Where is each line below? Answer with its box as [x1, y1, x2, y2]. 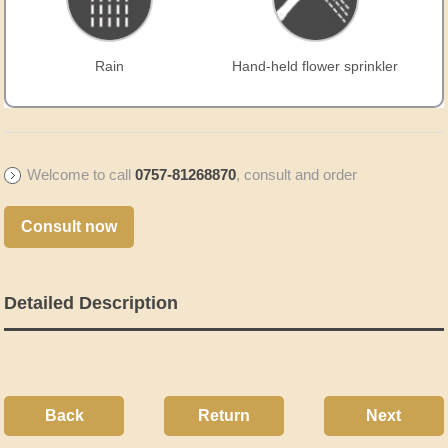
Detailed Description [4, 293, 179, 314]
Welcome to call [27, 167, 136, 184]
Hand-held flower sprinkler [232, 58, 399, 75]
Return [198, 407, 250, 425]
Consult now [21, 218, 118, 236]
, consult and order [236, 167, 358, 184]
